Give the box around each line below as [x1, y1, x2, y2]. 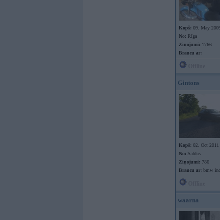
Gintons [178, 79, 199, 86]
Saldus [186, 151, 201, 156]
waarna [178, 196, 199, 204]
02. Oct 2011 [192, 142, 219, 148]
